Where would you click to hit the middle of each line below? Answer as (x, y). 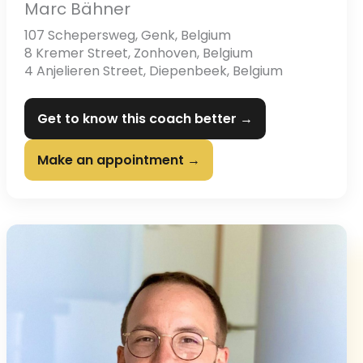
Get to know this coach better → (145, 119)
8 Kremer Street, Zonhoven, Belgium (139, 53)
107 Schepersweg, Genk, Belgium (128, 36)
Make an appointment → (119, 160)
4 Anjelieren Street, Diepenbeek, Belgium (154, 71)
